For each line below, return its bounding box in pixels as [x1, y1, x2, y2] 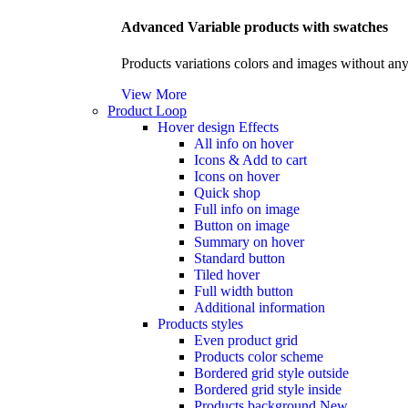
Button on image [194, 217, 290, 233]
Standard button [194, 250, 285, 266]
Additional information [194, 299, 325, 315]
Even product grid [194, 331, 298, 348]
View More [121, 86, 187, 102]
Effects [239, 118, 279, 135]
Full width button [194, 282, 293, 299]
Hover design [158, 118, 239, 135]
